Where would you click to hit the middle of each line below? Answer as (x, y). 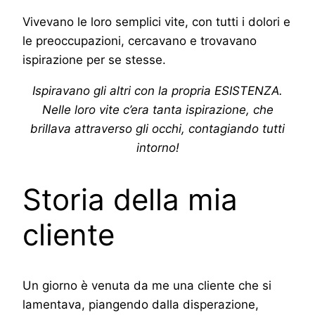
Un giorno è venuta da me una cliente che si (147, 286)
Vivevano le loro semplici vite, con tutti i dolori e (156, 21)
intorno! (157, 147)
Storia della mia (130, 199)
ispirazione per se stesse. (94, 59)
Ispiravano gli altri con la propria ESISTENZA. (157, 90)
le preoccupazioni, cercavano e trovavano (140, 40)
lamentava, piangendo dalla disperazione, (141, 305)
